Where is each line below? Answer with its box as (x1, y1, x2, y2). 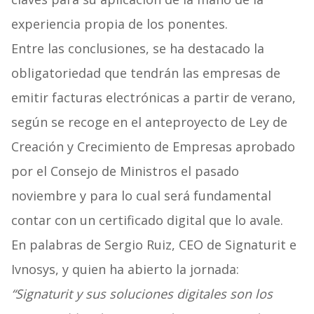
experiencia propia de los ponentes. (11, 15, 228, 33)
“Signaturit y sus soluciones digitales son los (11, 285, 273, 303)
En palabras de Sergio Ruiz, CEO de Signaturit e (11, 236, 296, 254)
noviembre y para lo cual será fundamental (11, 187, 271, 205)
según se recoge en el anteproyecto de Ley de (11, 114, 287, 131)
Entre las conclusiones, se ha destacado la (11, 40, 264, 57)
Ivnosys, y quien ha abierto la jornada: (11, 261, 239, 278)
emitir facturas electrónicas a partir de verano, (11, 89, 296, 107)
